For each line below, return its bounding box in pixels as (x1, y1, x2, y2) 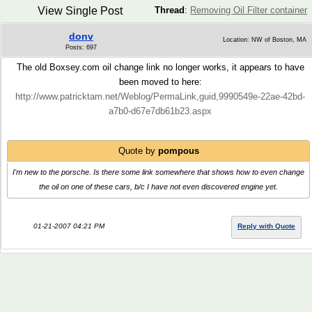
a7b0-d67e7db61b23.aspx (109, 106, 212, 116)
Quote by (118, 146, 158, 156)
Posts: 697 (65, 44, 97, 51)
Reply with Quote (237, 222, 295, 230)
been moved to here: (118, 77, 202, 87)
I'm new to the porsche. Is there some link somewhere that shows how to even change (13, 168, 304, 176)
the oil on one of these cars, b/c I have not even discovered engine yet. (39, 182, 278, 191)
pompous (157, 146, 199, 156)
